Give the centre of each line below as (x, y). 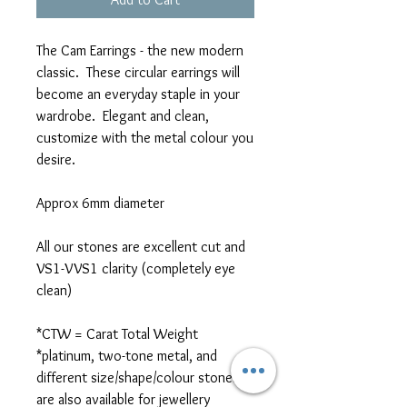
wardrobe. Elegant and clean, (123, 115)
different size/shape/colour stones (138, 377)
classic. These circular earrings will (138, 72)
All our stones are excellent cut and (141, 246)
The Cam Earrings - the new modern (140, 50)
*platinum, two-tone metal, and (127, 355)
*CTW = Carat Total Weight (117, 333)
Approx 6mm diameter (100, 203)
